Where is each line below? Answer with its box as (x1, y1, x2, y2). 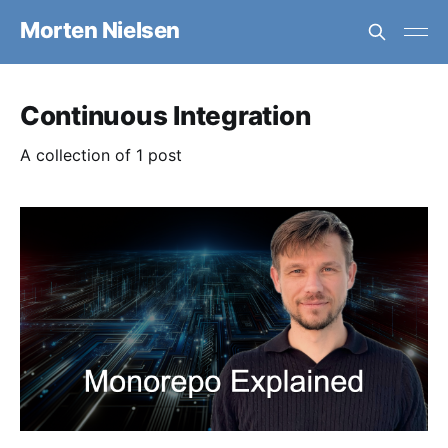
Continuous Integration (20, 100, 311, 131)
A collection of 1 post (20, 145, 182, 165)
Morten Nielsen (20, 16, 180, 43)
